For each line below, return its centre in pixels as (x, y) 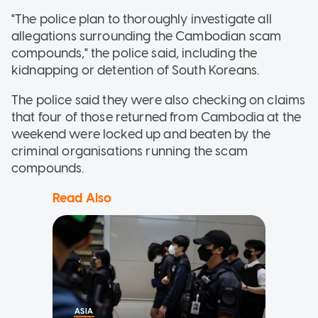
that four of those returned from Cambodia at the (157, 117)
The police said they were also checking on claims (159, 100)
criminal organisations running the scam (130, 151)
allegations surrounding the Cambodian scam (147, 36)
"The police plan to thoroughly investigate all (142, 19)
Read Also (82, 198)
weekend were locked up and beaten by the (141, 134)
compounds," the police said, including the (135, 53)
